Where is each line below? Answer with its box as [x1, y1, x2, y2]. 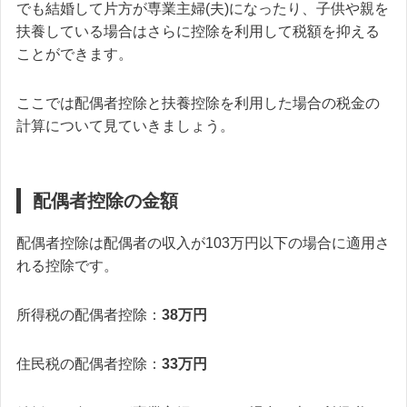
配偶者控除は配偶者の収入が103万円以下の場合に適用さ [16, 235, 390, 252]
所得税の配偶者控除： [16, 306, 162, 323]
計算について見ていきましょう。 [16, 118, 234, 134]
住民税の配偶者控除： [16, 355, 162, 372]
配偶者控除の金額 [33, 191, 178, 212]
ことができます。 [16, 46, 133, 63]
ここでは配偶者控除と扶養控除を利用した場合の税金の [16, 95, 380, 112]
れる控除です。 [16, 258, 118, 274]
